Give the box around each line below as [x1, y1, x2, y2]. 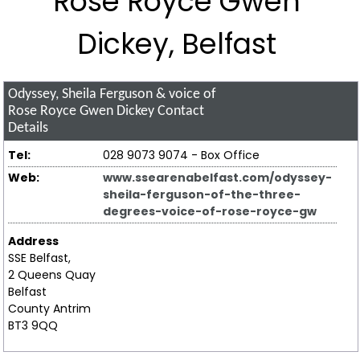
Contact [154, 104, 205, 118]
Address [7, 233, 59, 250]
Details [8, 121, 49, 135]
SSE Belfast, [7, 250, 71, 267]
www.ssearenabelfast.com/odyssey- [103, 170, 333, 186]
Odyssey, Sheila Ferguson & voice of [8, 87, 217, 101]
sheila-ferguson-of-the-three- [103, 186, 301, 203]
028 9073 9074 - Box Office [103, 147, 260, 164]
